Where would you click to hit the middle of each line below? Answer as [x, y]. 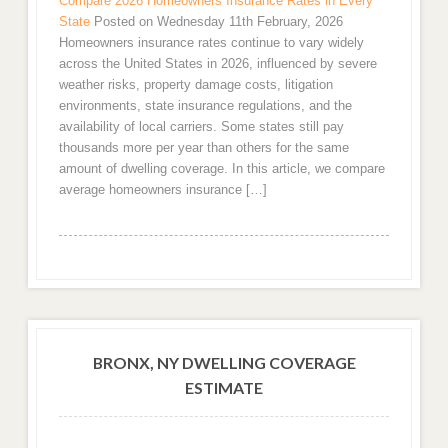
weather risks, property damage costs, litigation [195, 85]
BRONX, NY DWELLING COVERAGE [224, 363]
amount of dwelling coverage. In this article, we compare [221, 169]
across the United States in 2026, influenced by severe [217, 64]
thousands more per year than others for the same [203, 148]
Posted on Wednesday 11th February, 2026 [218, 22]
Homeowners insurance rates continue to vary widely [211, 43]
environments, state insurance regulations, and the [205, 106]
